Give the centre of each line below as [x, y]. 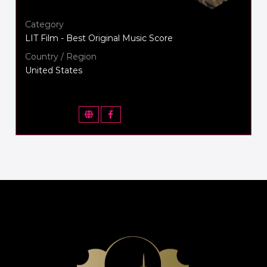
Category [45, 24]
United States [54, 70]
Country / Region [61, 56]
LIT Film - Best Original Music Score [99, 38]
